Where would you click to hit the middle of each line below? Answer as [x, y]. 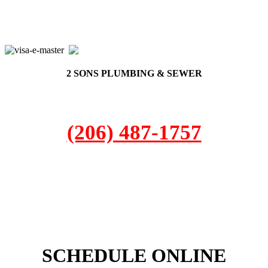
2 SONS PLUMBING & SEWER [134, 74]
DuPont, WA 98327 [134, 188]
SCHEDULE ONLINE [134, 256]
